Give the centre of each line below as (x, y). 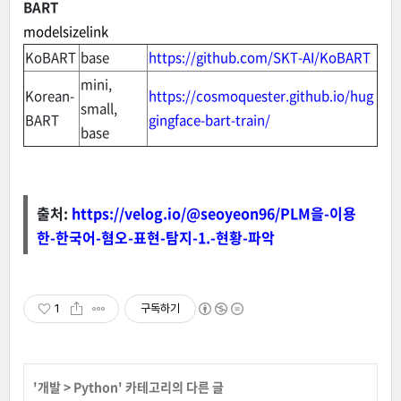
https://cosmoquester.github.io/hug (261, 95)
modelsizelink (66, 31)
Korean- (50, 95)
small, (99, 108)
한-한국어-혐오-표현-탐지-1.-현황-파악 (156, 237)
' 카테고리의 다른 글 (171, 386)
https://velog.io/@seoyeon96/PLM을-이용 (214, 213)
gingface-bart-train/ (209, 119)
